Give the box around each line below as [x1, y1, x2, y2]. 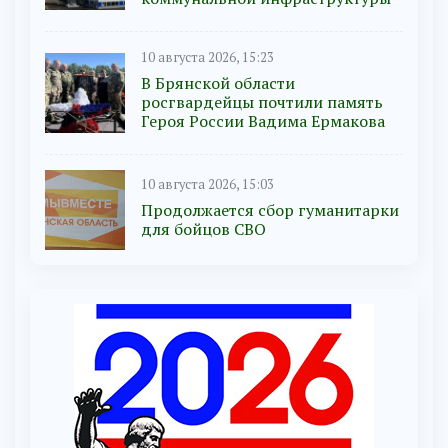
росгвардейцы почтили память [141, 91, 383, 114]
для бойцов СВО [141, 217, 266, 240]
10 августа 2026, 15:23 [141, 49, 274, 67]
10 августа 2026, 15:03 [141, 175, 274, 193]
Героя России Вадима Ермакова [141, 110, 385, 133]
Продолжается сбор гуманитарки [141, 198, 399, 221]
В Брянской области [141, 72, 295, 95]
